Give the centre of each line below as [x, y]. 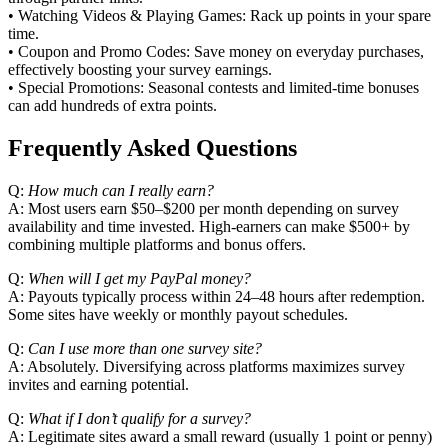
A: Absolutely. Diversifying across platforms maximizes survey [206, 367]
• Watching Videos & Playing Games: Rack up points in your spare [219, 16]
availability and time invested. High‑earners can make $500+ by [209, 227]
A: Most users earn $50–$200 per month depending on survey [203, 209]
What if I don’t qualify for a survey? [139, 419]
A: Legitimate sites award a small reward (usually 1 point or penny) [220, 437]
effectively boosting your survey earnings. [140, 70]
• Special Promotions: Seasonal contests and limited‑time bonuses [213, 88]
